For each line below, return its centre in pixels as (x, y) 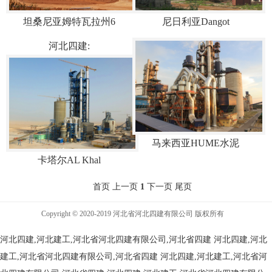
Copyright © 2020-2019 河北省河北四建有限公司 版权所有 (136, 214)
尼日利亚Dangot (195, 22)
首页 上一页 (115, 187)
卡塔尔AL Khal (70, 160)
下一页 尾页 (169, 187)
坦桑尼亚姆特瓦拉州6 (70, 22)
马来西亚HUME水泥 (196, 143)
